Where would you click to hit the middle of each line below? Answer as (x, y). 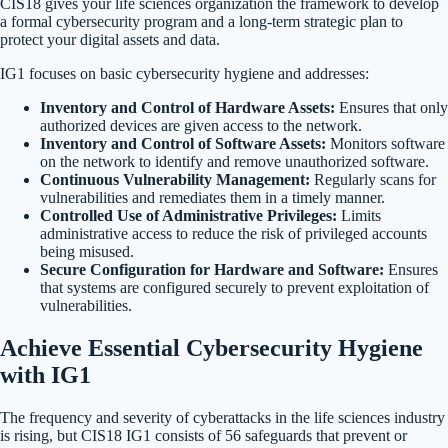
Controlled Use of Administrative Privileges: (188, 216)
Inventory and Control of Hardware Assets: (187, 108)
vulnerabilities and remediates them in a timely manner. (212, 198)
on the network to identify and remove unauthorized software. (234, 162)
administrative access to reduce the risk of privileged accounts (233, 234)
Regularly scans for (373, 180)
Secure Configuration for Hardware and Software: (212, 270)
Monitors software (385, 144)
